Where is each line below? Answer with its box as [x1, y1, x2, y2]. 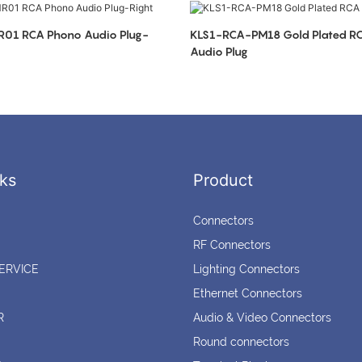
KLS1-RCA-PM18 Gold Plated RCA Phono [189, 27, 283, 41]
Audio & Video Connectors [193, 311, 331, 325]
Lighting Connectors [193, 263, 300, 276]
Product [193, 170, 253, 191]
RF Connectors [193, 238, 271, 252]
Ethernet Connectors [193, 287, 302, 301]
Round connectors [193, 335, 289, 349]
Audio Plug [189, 44, 248, 58]
